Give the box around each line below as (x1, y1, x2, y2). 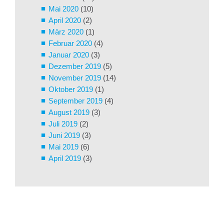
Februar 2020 (48, 38, 92, 47)
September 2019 (48, 96, 102, 105)
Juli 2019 (48, 119, 77, 128)
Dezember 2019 (48, 61, 101, 70)
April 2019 (48, 153, 81, 162)
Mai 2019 (48, 142, 78, 151)
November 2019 (48, 73, 101, 82)
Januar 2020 (48, 50, 89, 59)
